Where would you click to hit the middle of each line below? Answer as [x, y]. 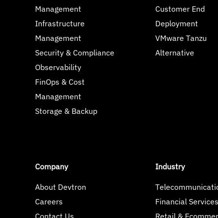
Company [52, 166]
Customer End [180, 9]
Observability [58, 67]
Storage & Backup [66, 111]
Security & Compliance [75, 53]
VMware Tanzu [181, 38]
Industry [170, 166]
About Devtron [61, 187]
